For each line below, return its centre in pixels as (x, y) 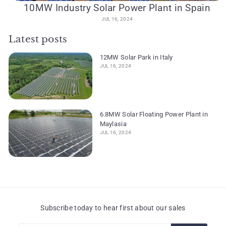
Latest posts (38, 39)
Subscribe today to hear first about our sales (113, 208)
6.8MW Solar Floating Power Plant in (154, 115)
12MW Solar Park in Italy (136, 58)
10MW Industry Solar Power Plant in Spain (117, 8)
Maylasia (113, 124)
